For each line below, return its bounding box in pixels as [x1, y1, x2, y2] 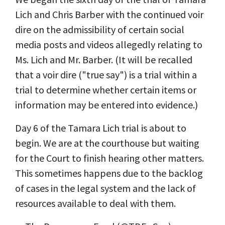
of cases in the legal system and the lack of [15, 181, 196, 194]
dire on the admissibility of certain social [15, 23, 184, 36]
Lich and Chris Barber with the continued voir [15, 8, 203, 21]
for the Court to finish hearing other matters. [15, 151, 204, 164]
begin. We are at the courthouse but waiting [15, 136, 199, 149]
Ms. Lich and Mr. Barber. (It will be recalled [15, 53, 192, 66]
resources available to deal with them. [15, 196, 176, 209]
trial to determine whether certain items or [15, 83, 196, 96]
